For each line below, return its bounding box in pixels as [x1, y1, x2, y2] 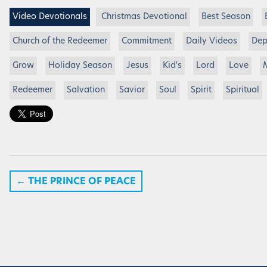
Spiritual [226, 86, 259, 95]
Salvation [67, 86, 105, 95]
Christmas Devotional [99, 13, 187, 21]
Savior [119, 86, 145, 95]
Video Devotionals [13, 13, 87, 21]
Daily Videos [186, 37, 237, 46]
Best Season [201, 13, 250, 21]
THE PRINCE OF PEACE [28, 176, 136, 187]
